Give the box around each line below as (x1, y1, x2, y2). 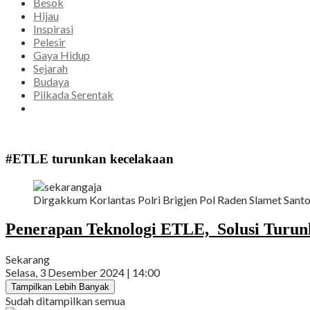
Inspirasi (33, 22, 73, 36)
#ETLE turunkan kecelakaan (6, 152, 174, 167)
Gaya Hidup (33, 48, 90, 62)
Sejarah (33, 62, 68, 75)
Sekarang (6, 252, 50, 266)
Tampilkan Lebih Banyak (11, 281, 109, 292)
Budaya (33, 75, 69, 89)
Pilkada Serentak (33, 88, 113, 102)
